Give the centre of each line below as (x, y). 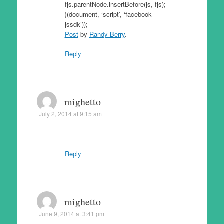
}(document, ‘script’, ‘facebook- (109, 14)
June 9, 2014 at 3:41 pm (71, 213)
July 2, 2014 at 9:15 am (70, 114)
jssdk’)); (76, 24)
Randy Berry (107, 34)
